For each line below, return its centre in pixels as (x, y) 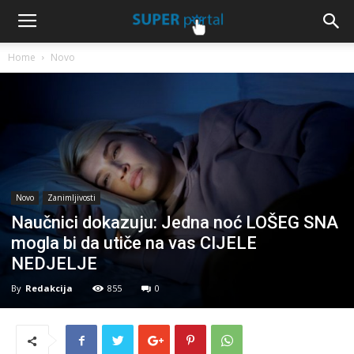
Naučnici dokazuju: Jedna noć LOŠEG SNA (175, 223)
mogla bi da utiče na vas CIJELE (134, 243)
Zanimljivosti (72, 198)
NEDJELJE (54, 264)
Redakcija (49, 288)
